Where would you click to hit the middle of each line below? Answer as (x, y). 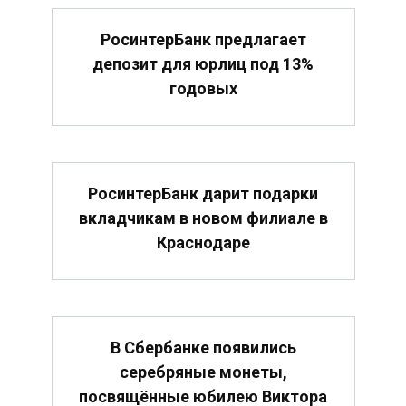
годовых (203, 88)
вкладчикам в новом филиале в (203, 218)
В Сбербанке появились (203, 348)
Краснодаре (203, 243)
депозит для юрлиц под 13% (203, 63)
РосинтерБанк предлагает (203, 39)
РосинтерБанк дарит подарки (203, 194)
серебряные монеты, (203, 372)
